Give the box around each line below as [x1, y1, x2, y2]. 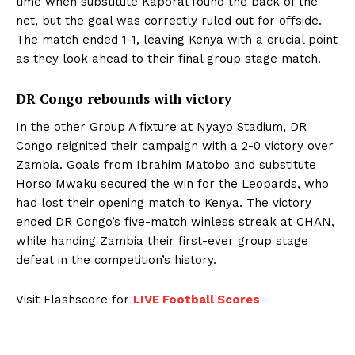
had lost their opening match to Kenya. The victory [16, 196, 311, 210]
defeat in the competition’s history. [16, 253, 216, 267]
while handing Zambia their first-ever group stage [16, 234, 308, 248]
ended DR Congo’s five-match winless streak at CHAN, [16, 215, 334, 229]
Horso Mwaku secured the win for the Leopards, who [16, 177, 329, 191]
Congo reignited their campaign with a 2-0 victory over [16, 139, 334, 153]
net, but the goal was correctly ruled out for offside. [16, 13, 322, 28]
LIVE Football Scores [133, 292, 260, 307]
